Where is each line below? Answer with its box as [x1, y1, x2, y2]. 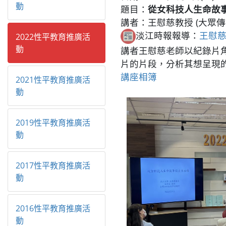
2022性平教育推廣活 [16, 31, 90, 43]
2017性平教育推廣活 [16, 160, 90, 172]
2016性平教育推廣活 [16, 203, 90, 214]
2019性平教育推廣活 [16, 117, 90, 129]
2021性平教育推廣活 [16, 74, 90, 86]
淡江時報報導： [136, 29, 199, 41]
